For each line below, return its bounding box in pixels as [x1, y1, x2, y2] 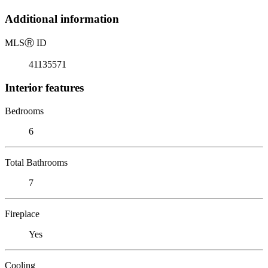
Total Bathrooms [5, 157, 68, 167]
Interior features [5, 81, 84, 94]
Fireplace [5, 208, 39, 219]
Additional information [5, 13, 119, 26]
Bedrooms [5, 105, 44, 116]
